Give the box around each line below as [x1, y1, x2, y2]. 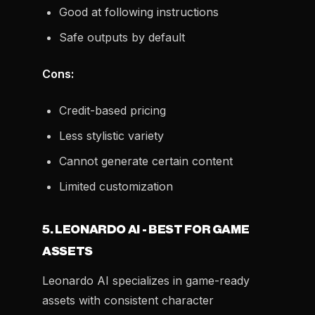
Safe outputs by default [59, 30, 185, 44]
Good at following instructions [59, 5, 219, 19]
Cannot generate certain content [59, 154, 233, 168]
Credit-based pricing [59, 103, 166, 117]
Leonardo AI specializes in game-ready [42, 274, 250, 288]
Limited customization [59, 179, 173, 193]
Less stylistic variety [59, 129, 164, 143]
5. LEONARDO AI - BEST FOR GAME [42, 224, 250, 236]
